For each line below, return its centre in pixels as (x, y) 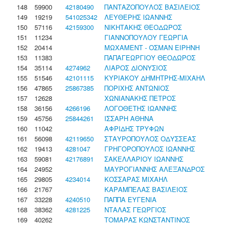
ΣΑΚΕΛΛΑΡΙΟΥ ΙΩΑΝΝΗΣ (144, 159)
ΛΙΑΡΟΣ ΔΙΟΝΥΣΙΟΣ (136, 68)
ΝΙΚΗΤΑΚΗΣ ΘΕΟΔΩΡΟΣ (143, 27)
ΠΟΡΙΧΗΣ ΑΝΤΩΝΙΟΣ (137, 88)
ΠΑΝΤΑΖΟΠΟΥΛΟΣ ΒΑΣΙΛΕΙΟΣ (152, 7)
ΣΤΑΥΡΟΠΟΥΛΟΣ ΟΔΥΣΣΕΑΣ (150, 139)
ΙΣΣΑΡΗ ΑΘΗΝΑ (129, 118)
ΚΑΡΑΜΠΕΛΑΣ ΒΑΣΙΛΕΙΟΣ (146, 189)
